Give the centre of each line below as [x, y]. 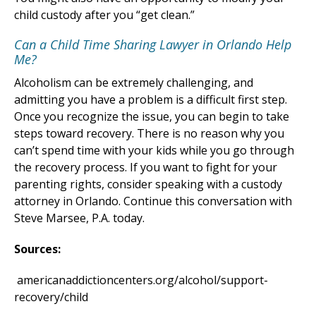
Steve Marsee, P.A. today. [79, 218]
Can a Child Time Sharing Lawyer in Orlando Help [153, 45]
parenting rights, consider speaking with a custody [148, 184]
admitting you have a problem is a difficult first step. [151, 100]
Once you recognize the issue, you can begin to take [152, 117]
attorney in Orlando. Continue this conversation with [153, 201]
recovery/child [51, 297]
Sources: [37, 249]
